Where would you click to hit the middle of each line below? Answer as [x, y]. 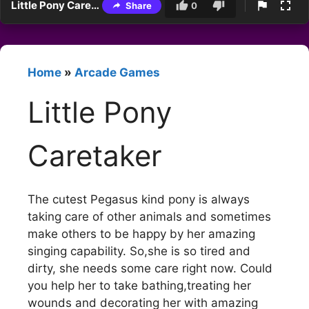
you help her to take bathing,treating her [139, 285]
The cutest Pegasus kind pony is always [139, 199]
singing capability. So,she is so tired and [139, 251]
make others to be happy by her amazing [141, 233]
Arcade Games [117, 73]
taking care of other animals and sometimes [149, 216]
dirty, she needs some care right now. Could [150, 268]
